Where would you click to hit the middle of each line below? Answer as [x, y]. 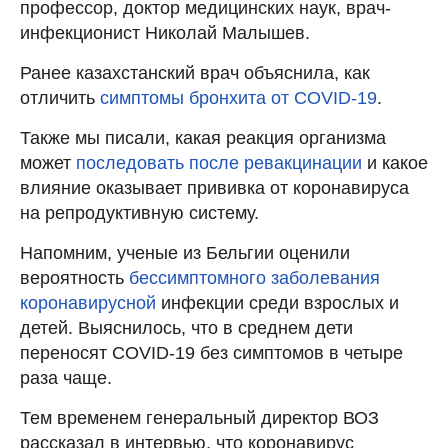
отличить [60, 97]
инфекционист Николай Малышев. [165, 32]
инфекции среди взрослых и [280, 302]
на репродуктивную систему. [139, 212]
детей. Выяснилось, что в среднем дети [186, 327]
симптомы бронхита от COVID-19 [238, 97]
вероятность [74, 277]
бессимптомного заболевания [254, 277]
